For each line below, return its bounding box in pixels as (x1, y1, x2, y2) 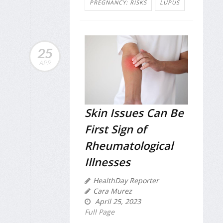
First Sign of (85, 121, 146, 136)
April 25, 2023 (93, 196, 141, 206)
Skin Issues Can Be (85, 105, 184, 120)
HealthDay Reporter (93, 175, 159, 185)
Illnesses (85, 154, 130, 169)
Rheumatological (85, 137, 173, 153)
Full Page (85, 207, 114, 217)
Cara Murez (93, 186, 132, 196)
